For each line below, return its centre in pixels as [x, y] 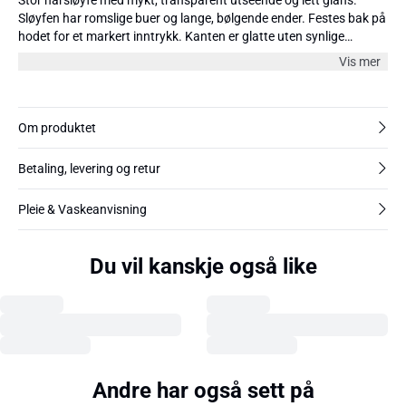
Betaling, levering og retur [89, 168]
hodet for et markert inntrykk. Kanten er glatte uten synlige [181, 36]
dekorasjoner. [56, 54]
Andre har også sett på [203, 390]
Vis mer [360, 61]
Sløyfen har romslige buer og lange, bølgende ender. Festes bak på [202, 18]
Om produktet [57, 127]
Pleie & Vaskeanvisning [82, 209]
